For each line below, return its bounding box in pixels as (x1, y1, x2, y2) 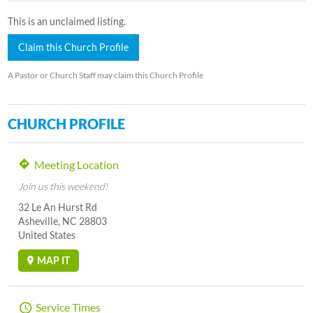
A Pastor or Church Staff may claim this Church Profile (8, 69, 204, 80)
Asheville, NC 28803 (18, 214, 108, 227)
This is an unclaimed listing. (8, 15, 126, 27)
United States (18, 228, 76, 241)
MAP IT (37, 254, 71, 266)
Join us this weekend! (18, 180, 109, 192)
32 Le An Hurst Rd (18, 201, 98, 213)
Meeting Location (34, 157, 119, 171)
